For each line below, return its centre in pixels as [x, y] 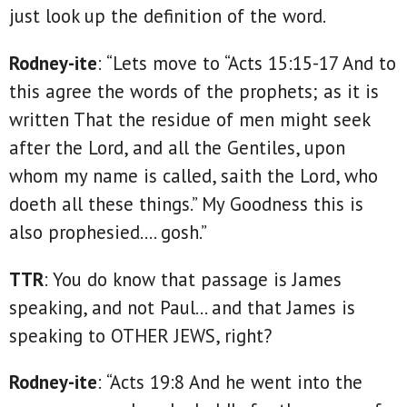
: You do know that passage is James [193, 279]
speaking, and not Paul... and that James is [182, 307]
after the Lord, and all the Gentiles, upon [177, 147]
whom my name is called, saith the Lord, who [194, 175]
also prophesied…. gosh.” [108, 232]
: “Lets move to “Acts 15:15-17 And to [247, 63]
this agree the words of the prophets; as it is [194, 91]
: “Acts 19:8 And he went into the [230, 382]
